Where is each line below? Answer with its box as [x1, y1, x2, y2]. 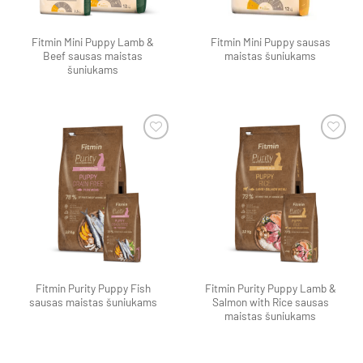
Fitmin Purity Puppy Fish [35, 281, 151, 296]
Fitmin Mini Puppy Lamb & [32, 34, 154, 49]
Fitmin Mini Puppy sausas [210, 34, 331, 49]
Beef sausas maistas [43, 48, 143, 62]
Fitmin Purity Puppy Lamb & [204, 281, 336, 296]
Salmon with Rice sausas [211, 295, 329, 310]
